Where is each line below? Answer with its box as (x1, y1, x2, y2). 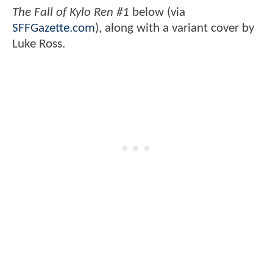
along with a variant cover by (105, 22, 255, 35)
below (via (132, 6, 185, 19)
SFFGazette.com (12, 22, 95, 35)
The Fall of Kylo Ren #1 (12, 6, 132, 19)
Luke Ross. (12, 38, 65, 51)
